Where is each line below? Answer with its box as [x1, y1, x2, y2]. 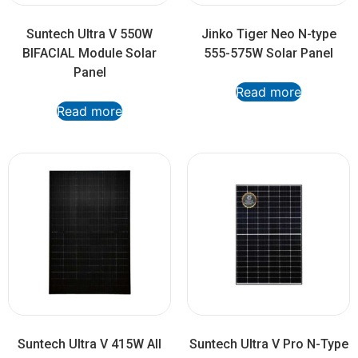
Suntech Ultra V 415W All [18, 336, 161, 352]
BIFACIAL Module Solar [22, 46, 157, 62]
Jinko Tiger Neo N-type [201, 26, 336, 42]
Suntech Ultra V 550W [26, 26, 153, 42]
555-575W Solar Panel [204, 46, 333, 62]
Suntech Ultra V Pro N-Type [189, 336, 348, 352]
